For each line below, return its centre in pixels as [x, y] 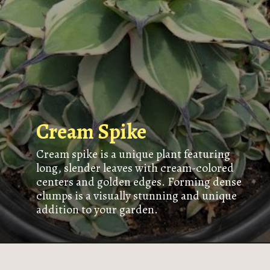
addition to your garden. [97, 210]
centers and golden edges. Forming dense [139, 182]
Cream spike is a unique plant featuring [133, 154]
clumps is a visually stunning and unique [136, 196]
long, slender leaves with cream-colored [135, 168]
